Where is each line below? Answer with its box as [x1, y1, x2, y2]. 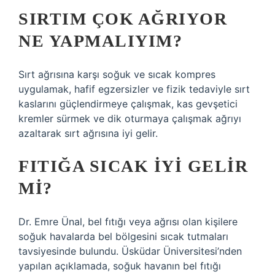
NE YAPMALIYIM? [18, 31, 182, 50]
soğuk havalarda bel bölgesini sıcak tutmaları [18, 230, 228, 242]
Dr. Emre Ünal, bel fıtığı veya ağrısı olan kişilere [18, 215, 238, 228]
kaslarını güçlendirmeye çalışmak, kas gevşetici [18, 98, 238, 110]
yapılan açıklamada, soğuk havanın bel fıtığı [18, 260, 221, 272]
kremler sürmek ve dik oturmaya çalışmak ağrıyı [18, 112, 241, 125]
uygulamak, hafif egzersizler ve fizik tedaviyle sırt [18, 83, 250, 95]
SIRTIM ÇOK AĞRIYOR [18, 9, 227, 28]
